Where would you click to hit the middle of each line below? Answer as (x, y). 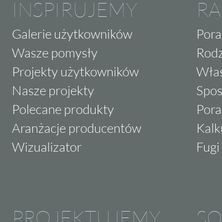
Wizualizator (47, 146)
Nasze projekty (53, 90)
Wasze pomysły (55, 52)
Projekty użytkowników (75, 71)
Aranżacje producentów (77, 128)
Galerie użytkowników (72, 33)
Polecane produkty (63, 109)
